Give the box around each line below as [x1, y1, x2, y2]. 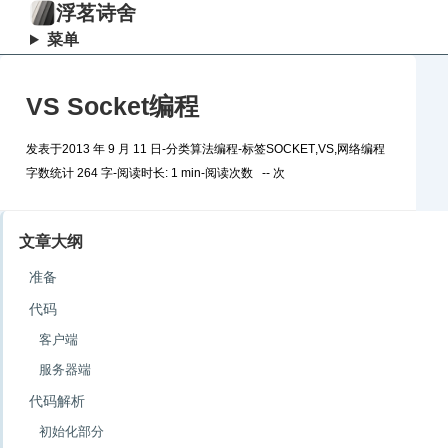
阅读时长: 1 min [117, 166, 201, 180]
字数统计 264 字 [26, 166, 113, 180]
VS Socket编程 [26, 92, 199, 120]
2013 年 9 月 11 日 [62, 142, 162, 156]
